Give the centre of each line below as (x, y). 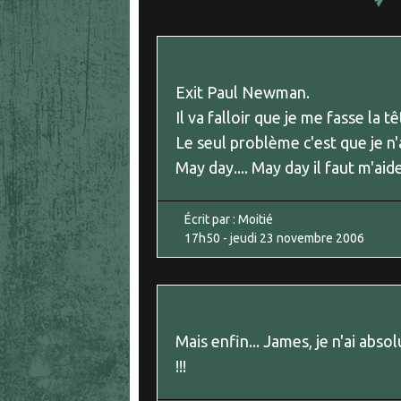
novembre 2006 (320, 239)
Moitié (256, 220)
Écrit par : (211, 220)
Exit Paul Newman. (243, 93)
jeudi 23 (252, 239)
